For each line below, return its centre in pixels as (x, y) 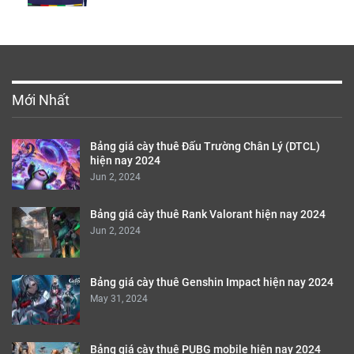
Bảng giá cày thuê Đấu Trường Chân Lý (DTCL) (205, 147)
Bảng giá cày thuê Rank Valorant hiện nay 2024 (208, 214)
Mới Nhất (41, 100)
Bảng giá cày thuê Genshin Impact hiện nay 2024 (212, 282)
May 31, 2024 (119, 298)
